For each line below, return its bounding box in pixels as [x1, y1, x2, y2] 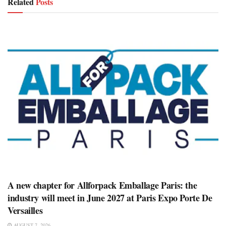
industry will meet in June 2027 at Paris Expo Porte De [8, 191, 212, 204]
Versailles [8, 203, 43, 217]
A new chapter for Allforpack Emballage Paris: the [8, 178, 197, 192]
